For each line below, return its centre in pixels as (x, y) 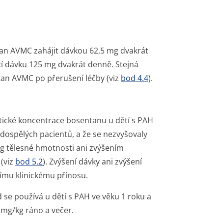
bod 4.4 (135, 78)
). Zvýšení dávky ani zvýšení (92, 162)
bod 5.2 (29, 162)
